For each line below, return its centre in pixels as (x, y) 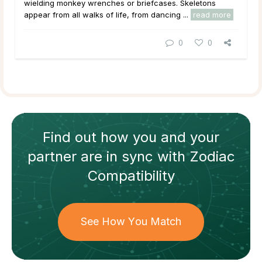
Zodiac (212, 156)
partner (52, 156)
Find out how (88, 137)
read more (212, 15)
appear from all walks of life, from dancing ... (107, 15)
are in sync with (133, 156)
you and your (176, 137)
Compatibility (131, 175)
